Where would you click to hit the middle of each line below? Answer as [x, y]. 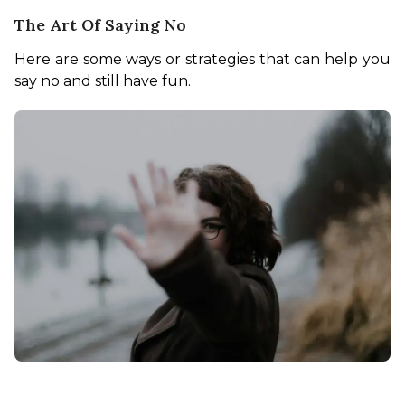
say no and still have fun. [104, 81]
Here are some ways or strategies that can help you [202, 60]
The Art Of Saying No [100, 25]
